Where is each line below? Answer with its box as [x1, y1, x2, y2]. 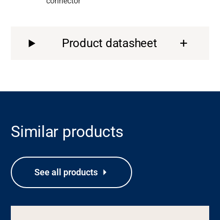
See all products [34, 167, 98, 178]
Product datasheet [61, 36, 157, 51]
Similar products [11, 122, 124, 141]
